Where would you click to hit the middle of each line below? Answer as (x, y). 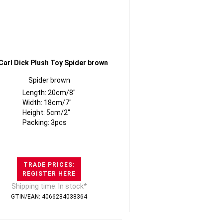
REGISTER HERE (49, 174)
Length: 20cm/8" (49, 93)
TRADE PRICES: (49, 165)
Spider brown (49, 80)
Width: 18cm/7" (47, 103)
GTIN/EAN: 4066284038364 (49, 197)
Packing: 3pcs (45, 122)
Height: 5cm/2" (47, 112)
